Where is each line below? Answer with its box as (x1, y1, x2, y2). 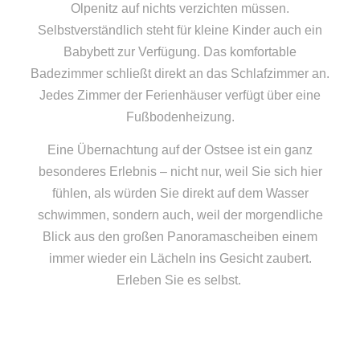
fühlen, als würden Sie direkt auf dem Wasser (51, 186, 309, 201)
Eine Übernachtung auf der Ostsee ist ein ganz (47, 143, 313, 157)
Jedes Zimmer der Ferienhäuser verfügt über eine (39, 88, 321, 102)
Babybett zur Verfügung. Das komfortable (63, 44, 297, 59)
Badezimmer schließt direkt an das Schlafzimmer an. (31, 66, 329, 80)
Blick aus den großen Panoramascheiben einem (43, 230, 317, 244)
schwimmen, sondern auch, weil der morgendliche (37, 208, 323, 223)
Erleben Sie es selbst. (116, 273, 244, 288)
